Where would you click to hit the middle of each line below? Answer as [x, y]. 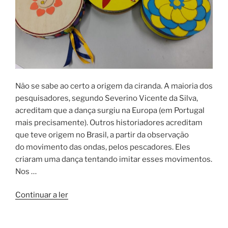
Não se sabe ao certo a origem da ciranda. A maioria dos [114, 86]
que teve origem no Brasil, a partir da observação [102, 135]
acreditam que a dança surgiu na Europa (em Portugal [110, 110]
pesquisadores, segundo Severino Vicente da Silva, [107, 98]
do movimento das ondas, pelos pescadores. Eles [103, 147]
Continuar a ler [42, 195]
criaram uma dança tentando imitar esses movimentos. [114, 159]
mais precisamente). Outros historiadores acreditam [109, 122]
